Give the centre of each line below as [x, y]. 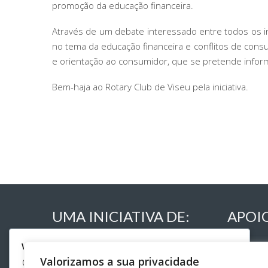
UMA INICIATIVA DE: [121, 216]
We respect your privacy [74, 246]
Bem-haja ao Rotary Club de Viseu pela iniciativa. [150, 87]
